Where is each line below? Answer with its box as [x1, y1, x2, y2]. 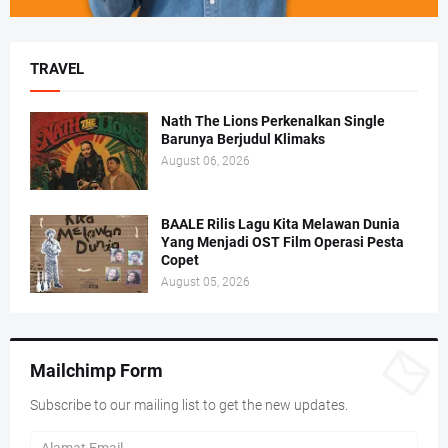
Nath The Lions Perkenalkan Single [161, 113, 385, 130]
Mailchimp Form [30, 360, 163, 382]
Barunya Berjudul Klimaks [161, 131, 325, 148]
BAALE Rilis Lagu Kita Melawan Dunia [161, 216, 400, 233]
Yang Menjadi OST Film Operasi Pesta [161, 234, 404, 251]
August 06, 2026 [161, 154, 250, 169]
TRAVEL [30, 60, 84, 79]
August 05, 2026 [161, 275, 250, 290]
